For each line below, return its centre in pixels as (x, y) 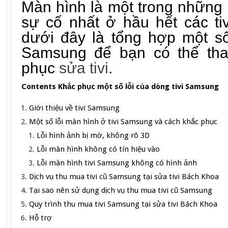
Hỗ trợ (40, 218)
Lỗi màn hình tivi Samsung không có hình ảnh (117, 163)
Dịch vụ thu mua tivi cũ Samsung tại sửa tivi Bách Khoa (124, 177)
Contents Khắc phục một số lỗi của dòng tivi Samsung (120, 87)
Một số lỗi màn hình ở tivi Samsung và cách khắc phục (124, 122)
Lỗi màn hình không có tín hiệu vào (98, 149)
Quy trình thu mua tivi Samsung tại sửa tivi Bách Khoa (123, 204)
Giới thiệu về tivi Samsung (74, 108)
